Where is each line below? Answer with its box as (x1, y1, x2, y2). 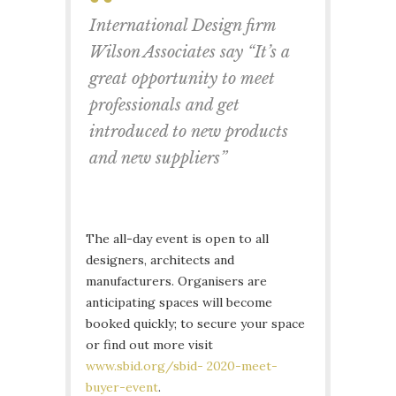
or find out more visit (86, 336, 213, 353)
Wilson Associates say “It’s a (89, 42, 289, 62)
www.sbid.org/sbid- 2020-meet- (86, 357, 278, 374)
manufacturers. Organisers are (86, 272, 267, 289)
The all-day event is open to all (86, 230, 269, 247)
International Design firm (89, 15, 276, 35)
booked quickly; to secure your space (86, 315, 305, 331)
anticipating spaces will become (86, 293, 272, 310)
